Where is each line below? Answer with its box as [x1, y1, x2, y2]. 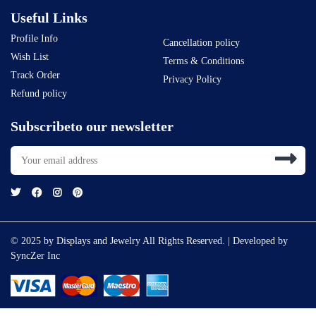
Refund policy [11, 87, 67, 99]
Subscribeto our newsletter [11, 118, 174, 134]
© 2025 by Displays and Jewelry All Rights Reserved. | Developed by [11, 235, 288, 246]
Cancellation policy [163, 37, 240, 48]
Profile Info [11, 32, 58, 44]
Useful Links [11, 9, 87, 25]
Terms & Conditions [163, 55, 244, 66]
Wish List [11, 51, 49, 62]
